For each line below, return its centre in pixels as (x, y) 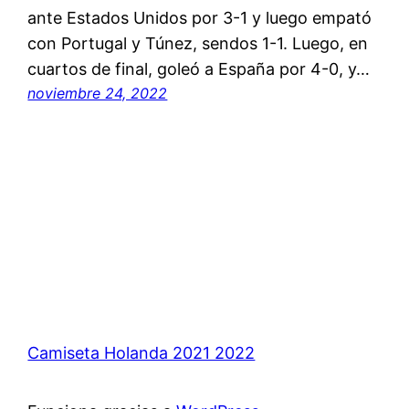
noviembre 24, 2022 (98, 94)
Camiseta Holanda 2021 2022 (142, 353)
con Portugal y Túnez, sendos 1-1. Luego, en (198, 44)
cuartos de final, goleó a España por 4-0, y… (199, 69)
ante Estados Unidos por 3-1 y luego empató (200, 18)
